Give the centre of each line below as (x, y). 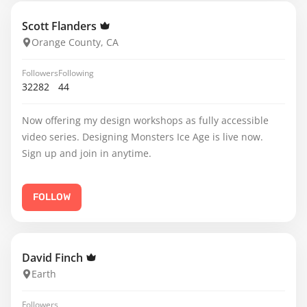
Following (76, 73)
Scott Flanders (61, 26)
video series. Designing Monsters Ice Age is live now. (143, 137)
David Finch (54, 258)
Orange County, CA (75, 42)
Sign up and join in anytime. (87, 153)
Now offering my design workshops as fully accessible (145, 120)
